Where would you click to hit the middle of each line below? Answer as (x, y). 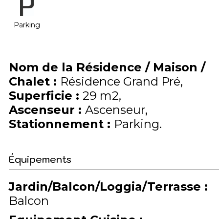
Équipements (40, 159)
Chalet (31, 81)
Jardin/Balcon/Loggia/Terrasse (107, 186)
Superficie (42, 96)
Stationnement (58, 124)
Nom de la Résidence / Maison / (107, 67)
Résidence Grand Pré (120, 81)
